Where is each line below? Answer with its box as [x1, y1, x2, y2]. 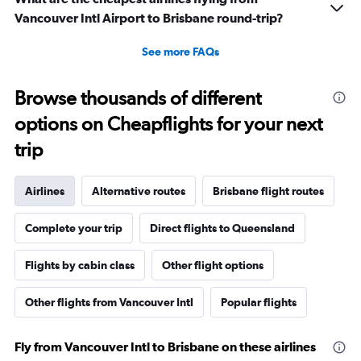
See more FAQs [142, 45, 219, 59]
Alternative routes [92, 185, 185, 198]
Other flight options [162, 259, 263, 272]
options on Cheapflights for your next [15, 112, 322, 136]
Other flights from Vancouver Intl [25, 296, 193, 309]
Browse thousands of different [15, 86, 261, 110]
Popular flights [221, 296, 297, 309]
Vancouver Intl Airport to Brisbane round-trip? [15, 10, 284, 26]
